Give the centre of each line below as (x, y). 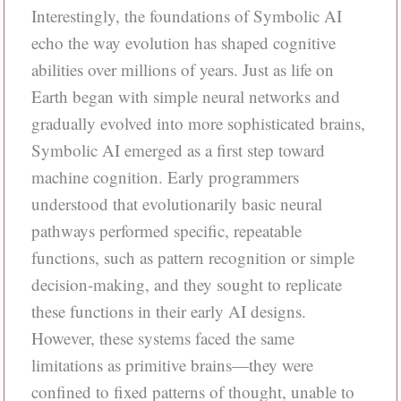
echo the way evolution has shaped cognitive (183, 42)
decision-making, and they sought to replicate (186, 284)
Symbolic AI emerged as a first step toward (178, 149)
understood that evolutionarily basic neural (176, 203)
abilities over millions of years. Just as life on (182, 69)
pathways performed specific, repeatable (166, 230)
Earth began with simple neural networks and (185, 96)
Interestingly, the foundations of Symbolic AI (186, 15)
